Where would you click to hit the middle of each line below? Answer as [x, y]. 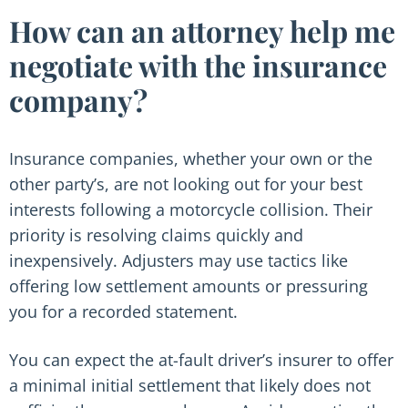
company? [82, 100]
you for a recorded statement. [123, 311]
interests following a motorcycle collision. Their [191, 209]
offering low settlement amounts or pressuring [189, 286]
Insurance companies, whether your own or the [191, 158]
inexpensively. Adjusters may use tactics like [178, 260]
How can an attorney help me [202, 31]
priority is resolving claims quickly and [156, 235]
